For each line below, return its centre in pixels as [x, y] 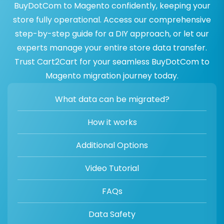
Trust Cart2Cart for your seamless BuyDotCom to [112, 62]
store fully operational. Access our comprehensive [112, 20]
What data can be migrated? [112, 99]
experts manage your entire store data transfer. [112, 48]
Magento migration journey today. [112, 76]
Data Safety [112, 214]
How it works [112, 122]
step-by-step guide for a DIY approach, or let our [112, 34]
